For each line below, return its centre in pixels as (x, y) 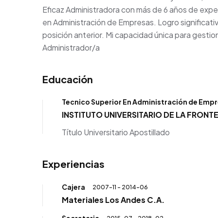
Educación (68, 79)
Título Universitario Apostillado (116, 132)
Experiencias (73, 164)
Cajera (73, 187)
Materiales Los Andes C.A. (113, 200)
